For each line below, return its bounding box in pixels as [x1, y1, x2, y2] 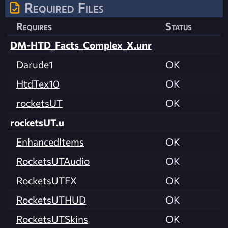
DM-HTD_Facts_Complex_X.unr [10, 38, 152, 51]
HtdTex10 [16, 77, 60, 90]
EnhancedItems [16, 135, 84, 148]
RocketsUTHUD [16, 193, 86, 206]
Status [165, 19, 192, 32]
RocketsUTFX [16, 174, 77, 186]
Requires [16, 19, 52, 32]
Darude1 [16, 58, 53, 70]
